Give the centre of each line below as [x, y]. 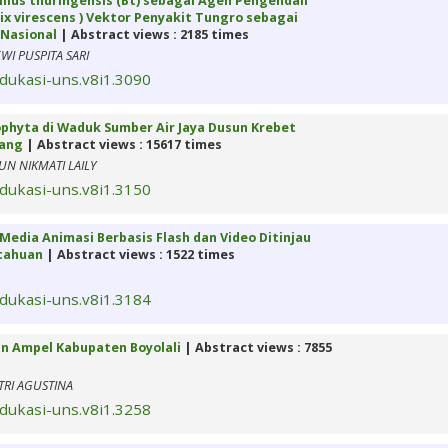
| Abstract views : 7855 [256, 348]
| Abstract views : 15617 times [122, 145]
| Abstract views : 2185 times [153, 35]
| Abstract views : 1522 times [139, 255]
